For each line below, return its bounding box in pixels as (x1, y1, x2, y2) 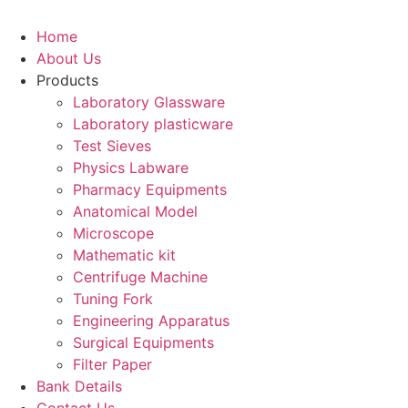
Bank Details (36, 377, 122, 395)
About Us (36, 49, 101, 67)
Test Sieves (73, 137, 151, 155)
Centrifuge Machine (73, 268, 208, 286)
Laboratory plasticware (73, 115, 233, 133)
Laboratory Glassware (73, 93, 225, 111)
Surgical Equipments (73, 333, 214, 352)
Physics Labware (73, 158, 189, 177)
